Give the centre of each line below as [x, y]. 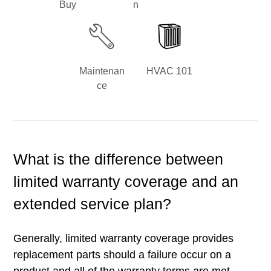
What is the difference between [119, 159]
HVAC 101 [169, 71]
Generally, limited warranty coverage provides [124, 239]
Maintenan [102, 71]
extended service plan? [93, 204]
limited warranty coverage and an [126, 182]
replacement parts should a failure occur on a [122, 255]
